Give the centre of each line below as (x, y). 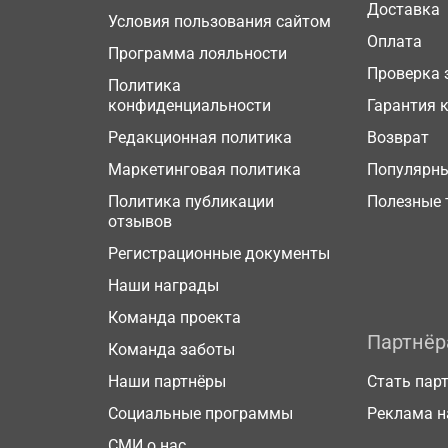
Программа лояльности (197, 53)
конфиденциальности (189, 105)
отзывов (140, 221)
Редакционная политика (200, 137)
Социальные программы (200, 413)
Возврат (398, 137)
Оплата (395, 41)
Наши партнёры (167, 381)
